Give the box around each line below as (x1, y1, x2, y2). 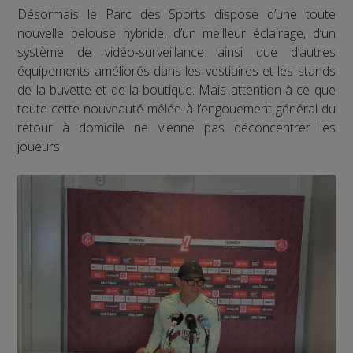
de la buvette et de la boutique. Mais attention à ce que (17, 81, 336, 99)
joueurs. (17, 138, 63, 156)
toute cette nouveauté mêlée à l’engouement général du (17, 100, 336, 118)
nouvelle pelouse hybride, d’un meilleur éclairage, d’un (17, 24, 336, 43)
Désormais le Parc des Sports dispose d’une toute (17, 6, 336, 24)
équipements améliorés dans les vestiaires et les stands (17, 62, 336, 80)
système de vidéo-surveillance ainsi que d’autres (17, 43, 336, 61)
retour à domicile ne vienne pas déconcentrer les (17, 119, 336, 137)
